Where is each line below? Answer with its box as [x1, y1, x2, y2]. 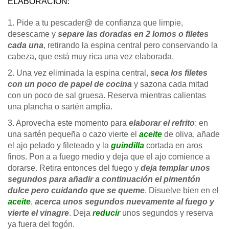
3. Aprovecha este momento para [8, 119, 129, 128]
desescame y [8, 30, 58, 39]
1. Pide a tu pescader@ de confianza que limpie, [8, 18, 183, 28]
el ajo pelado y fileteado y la [8, 141, 111, 150]
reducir [93, 209, 120, 218]
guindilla [111, 141, 144, 150]
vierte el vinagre [8, 209, 69, 218]
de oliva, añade [162, 130, 220, 139]
